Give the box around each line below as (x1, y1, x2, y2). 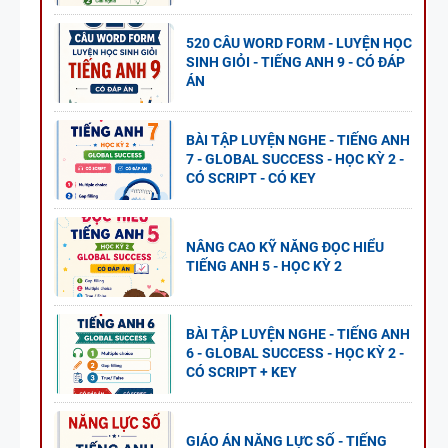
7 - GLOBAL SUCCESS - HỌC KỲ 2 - (186, 151, 404, 168)
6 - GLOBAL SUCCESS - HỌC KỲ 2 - (186, 345, 404, 362)
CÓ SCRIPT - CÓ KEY (186, 170, 316, 187)
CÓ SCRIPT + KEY (186, 364, 297, 381)
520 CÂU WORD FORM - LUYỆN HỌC (186, 35, 412, 52)
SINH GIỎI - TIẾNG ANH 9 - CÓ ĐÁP (186, 54, 405, 71)
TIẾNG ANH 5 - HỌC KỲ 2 (186, 257, 342, 274)
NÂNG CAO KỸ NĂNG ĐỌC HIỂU (186, 238, 384, 255)
